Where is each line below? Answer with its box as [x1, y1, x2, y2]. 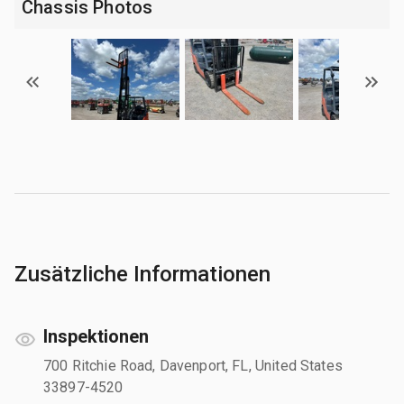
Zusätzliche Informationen [14, 261, 271, 287]
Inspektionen [43, 325, 149, 347]
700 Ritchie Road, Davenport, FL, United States [43, 356, 343, 374]
